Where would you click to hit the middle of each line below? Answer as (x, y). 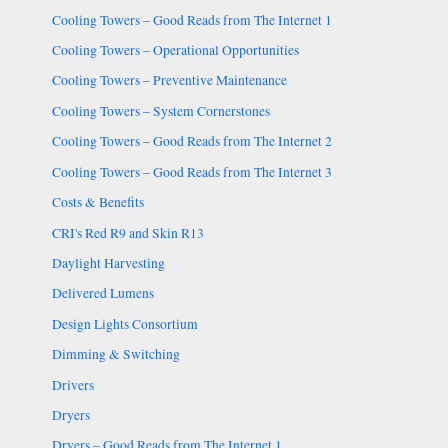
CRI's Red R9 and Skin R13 (127, 232)
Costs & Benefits (97, 202)
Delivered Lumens (102, 293)
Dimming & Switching (115, 354)
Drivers (72, 384)
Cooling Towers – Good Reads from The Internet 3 (191, 171)
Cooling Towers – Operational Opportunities (175, 50)
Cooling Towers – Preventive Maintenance (169, 80)
